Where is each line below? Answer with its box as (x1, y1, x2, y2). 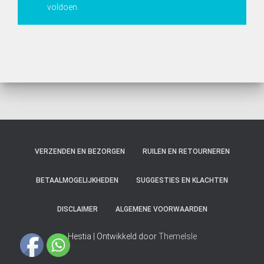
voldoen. (47, 2, 79, 12)
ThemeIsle (158, 232, 197, 241)
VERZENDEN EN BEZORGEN (34, 147, 125, 156)
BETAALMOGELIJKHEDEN (36, 176, 118, 184)
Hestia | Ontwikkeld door (67, 232, 159, 241)
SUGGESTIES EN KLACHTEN (136, 176, 228, 184)
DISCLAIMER (57, 205, 98, 213)
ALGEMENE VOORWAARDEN (115, 205, 207, 213)
